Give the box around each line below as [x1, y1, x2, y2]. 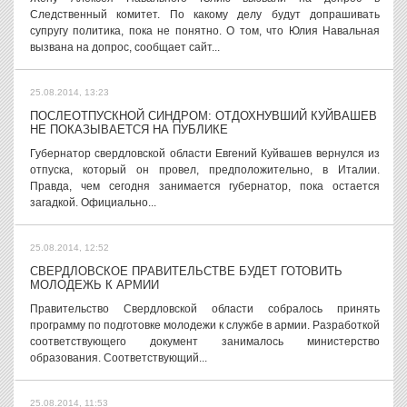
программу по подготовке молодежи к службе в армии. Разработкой [30, 319, 380, 332]
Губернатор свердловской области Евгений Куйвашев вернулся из [30, 147, 380, 160]
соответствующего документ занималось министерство [30, 335, 380, 348]
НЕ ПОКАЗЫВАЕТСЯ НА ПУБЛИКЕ [30, 123, 228, 136]
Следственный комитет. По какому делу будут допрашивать [30, 8, 380, 21]
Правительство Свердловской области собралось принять [30, 303, 380, 315]
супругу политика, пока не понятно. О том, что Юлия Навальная [30, 25, 380, 37]
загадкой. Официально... [30, 196, 156, 209]
